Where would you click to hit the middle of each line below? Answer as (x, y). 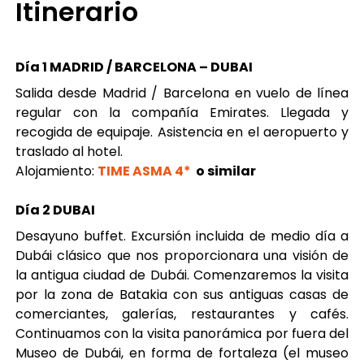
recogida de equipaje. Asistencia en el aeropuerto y (182, 132)
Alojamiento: (56, 171)
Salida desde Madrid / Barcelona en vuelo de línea (182, 93)
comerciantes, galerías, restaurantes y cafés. (182, 314)
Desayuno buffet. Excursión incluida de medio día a (182, 236)
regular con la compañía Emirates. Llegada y (182, 113)
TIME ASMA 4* (146, 171)
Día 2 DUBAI (55, 210)
